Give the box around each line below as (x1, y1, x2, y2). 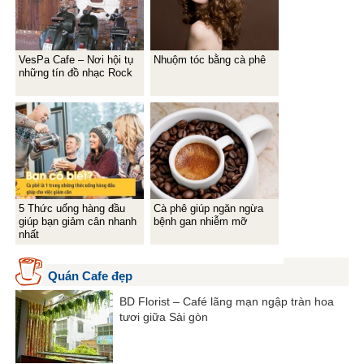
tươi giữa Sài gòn (119, 310, 209, 323)
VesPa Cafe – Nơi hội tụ (19, 53, 134, 66)
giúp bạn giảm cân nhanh (19, 214, 137, 227)
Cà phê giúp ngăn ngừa (154, 201, 264, 214)
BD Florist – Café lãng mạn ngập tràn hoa (119, 294, 335, 308)
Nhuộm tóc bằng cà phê (154, 53, 266, 66)
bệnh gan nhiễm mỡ (154, 214, 249, 227)
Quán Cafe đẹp (48, 268, 133, 283)
